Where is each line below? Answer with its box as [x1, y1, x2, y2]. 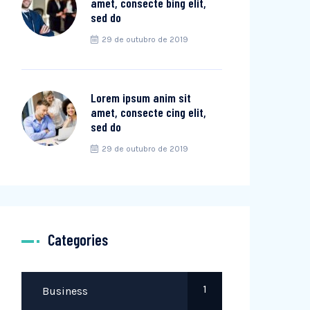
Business [42, 284, 88, 298]
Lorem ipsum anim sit [91, 90, 191, 105]
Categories [48, 230, 108, 248]
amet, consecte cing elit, [91, 104, 206, 120]
